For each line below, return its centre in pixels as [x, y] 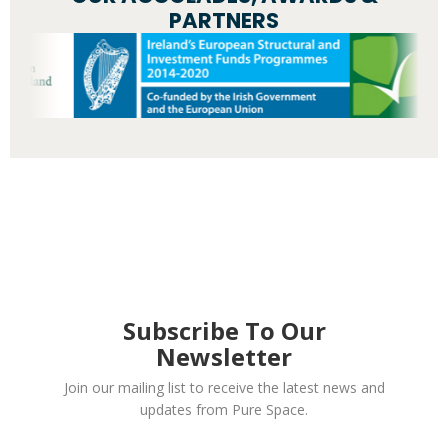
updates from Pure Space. [224, 409]
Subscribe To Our [224, 330]
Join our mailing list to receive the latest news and [224, 387]
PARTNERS [224, 20]
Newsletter [224, 356]
